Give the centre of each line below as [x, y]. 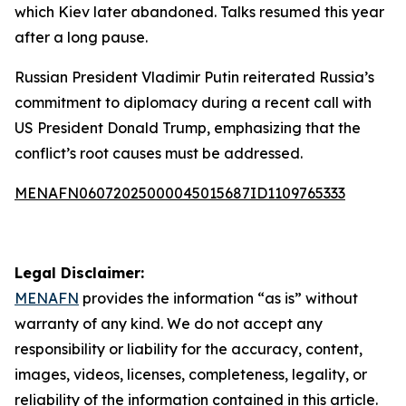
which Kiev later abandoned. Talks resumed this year [199, 12]
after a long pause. [81, 37]
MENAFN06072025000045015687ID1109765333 [180, 193]
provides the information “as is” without [218, 298]
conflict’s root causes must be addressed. [159, 153]
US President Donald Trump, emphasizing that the [188, 128]
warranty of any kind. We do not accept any [169, 324]
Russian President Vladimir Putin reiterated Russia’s [194, 77]
